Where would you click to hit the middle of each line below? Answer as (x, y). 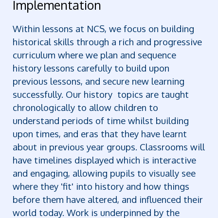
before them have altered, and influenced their (108, 200)
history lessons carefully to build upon (91, 68)
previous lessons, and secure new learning (99, 81)
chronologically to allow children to (86, 108)
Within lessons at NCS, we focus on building (104, 29)
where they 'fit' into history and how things (101, 186)
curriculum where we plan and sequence (95, 55)
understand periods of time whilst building (101, 121)
